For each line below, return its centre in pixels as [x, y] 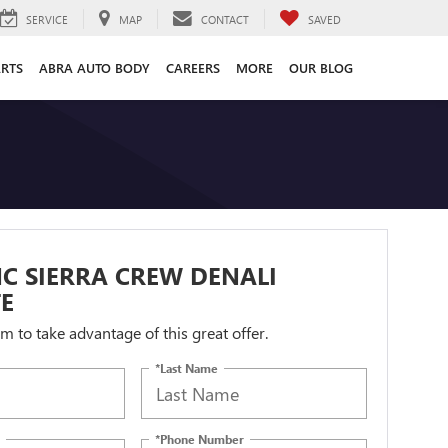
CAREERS [193, 67]
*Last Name [187, 367]
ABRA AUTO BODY [94, 67]
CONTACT [225, 19]
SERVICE [47, 19]
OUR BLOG [321, 67]
